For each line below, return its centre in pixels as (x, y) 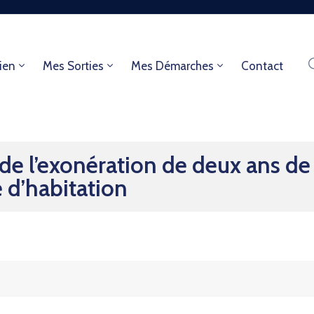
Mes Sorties (73, 66)
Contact (262, 66)
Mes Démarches (172, 66)
